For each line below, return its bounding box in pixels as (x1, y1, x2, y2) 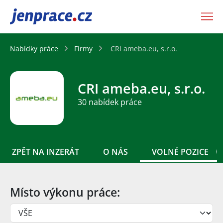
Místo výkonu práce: (10, 184, 120, 200)
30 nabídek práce (78, 97, 142, 108)
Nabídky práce (10, 43, 58, 53)
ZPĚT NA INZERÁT (12, 146, 79, 157)
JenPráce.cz (10, 9, 62, 23)
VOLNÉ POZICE (152, 146, 209, 157)
